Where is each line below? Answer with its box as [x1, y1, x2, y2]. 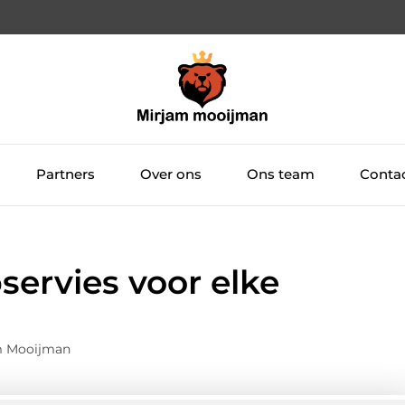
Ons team [246, 165, 315, 184]
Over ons [139, 165, 202, 184]
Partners [35, 165, 95, 184]
